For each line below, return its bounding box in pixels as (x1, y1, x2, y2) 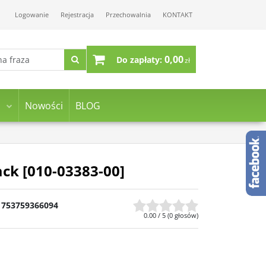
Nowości (24, 99, 63, 112)
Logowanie (15, 10, 49, 19)
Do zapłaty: (116, 54, 162, 65)
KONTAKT (163, 10, 192, 19)
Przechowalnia (106, 10, 151, 19)
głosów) (173, 211, 198, 220)
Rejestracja (61, 10, 94, 19)
